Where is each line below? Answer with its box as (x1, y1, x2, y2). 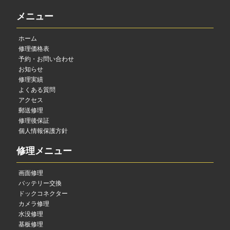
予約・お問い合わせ (18, 55, 74, 63)
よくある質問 (18, 86, 55, 94)
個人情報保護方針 (18, 127, 68, 135)
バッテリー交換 (18, 180, 62, 187)
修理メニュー (16, 145, 72, 157)
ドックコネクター (18, 190, 68, 198)
